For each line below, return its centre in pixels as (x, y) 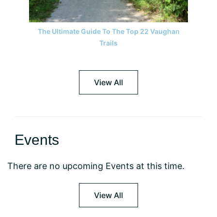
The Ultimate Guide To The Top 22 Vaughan (108, 31)
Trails (108, 43)
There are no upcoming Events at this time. (96, 166)
